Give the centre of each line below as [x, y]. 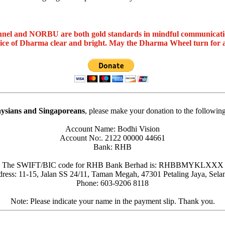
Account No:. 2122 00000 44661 [113, 138]
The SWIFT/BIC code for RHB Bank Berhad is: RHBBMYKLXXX [113, 165]
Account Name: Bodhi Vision [113, 129]
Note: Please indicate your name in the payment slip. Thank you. [113, 201]
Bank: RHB [113, 147]
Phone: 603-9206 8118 [113, 183]
